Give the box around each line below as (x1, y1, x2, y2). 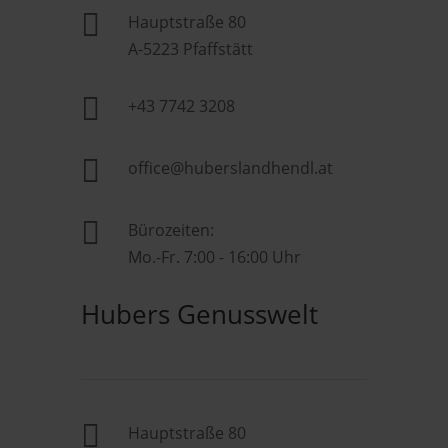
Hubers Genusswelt (80, 296, 318, 332)
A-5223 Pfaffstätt (127, 38, 253, 60)
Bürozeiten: (127, 219, 214, 241)
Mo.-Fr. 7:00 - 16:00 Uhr (127, 246, 301, 268)
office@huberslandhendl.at (127, 157, 333, 179)
